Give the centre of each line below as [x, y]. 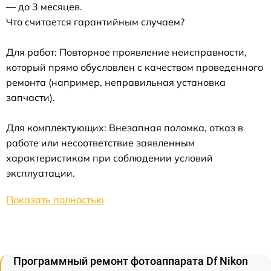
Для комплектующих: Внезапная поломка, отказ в [125, 128]
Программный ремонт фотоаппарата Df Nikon [131, 261]
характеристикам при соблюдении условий [109, 158]
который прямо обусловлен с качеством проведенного [135, 67]
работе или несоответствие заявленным [100, 143]
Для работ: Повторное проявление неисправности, [126, 52]
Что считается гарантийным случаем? [95, 22]
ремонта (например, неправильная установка [116, 83]
